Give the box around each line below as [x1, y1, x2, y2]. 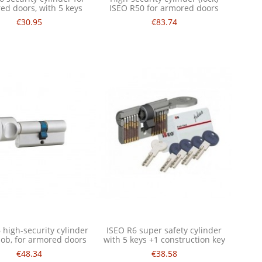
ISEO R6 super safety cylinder [106, 225, 222, 236]
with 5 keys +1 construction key [103, 234, 225, 246]
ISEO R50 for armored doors [109, 2, 219, 14]
